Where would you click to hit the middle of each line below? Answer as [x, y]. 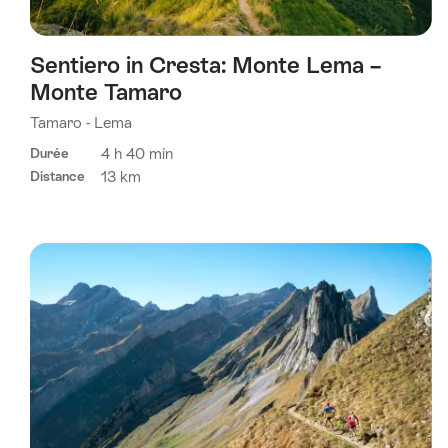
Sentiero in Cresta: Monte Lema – [205, 64]
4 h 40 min [137, 154]
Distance [57, 177]
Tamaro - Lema [81, 122]
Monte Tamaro [106, 91]
